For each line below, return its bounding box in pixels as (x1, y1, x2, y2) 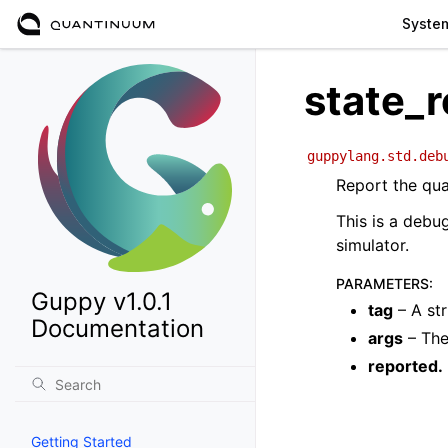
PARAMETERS (336, 275, 429, 292)
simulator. (336, 235, 409, 255)
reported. (368, 356, 443, 376)
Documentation (31, 314, 204, 343)
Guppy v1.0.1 (31, 287, 172, 316)
